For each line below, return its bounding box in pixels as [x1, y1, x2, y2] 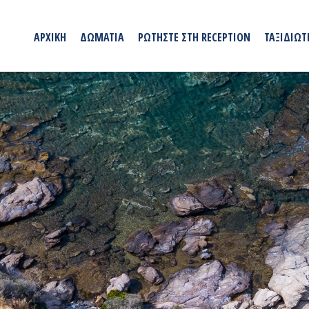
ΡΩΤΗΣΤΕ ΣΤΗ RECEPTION [138, 30, 250, 45]
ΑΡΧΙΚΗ [34, 30, 66, 45]
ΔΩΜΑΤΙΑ [80, 30, 124, 45]
